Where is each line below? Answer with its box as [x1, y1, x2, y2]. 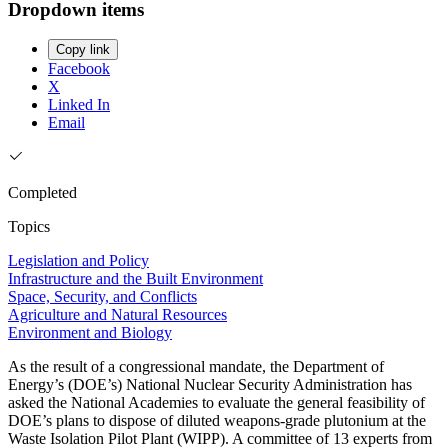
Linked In [48, 96, 110, 114]
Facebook [48, 60, 110, 78]
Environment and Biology [8, 324, 172, 342]
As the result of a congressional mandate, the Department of [8, 358, 384, 376]
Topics [8, 218, 50, 236]
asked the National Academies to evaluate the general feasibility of [8, 394, 425, 412]
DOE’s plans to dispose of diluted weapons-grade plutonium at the [8, 412, 426, 430]
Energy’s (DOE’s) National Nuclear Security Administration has [8, 376, 412, 394]
